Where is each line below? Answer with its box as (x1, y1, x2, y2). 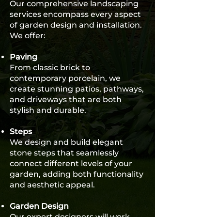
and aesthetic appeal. (10, 180, 95, 189)
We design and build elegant (10, 138, 123, 147)
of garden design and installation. (10, 20, 142, 30)
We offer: (10, 31, 46, 40)
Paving (10, 52, 37, 62)
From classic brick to (10, 63, 90, 72)
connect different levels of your (10, 159, 132, 168)
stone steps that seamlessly (10, 148, 119, 157)
